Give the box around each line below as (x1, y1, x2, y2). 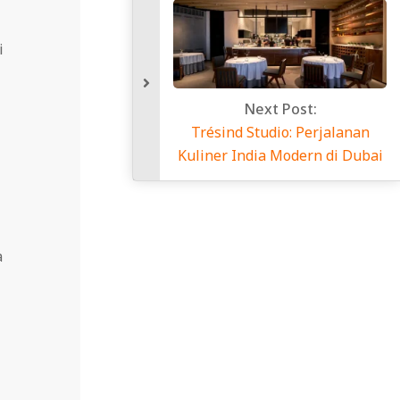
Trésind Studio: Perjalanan (190, 122, 370, 143)
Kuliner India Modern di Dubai (177, 146, 383, 166)
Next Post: (243, 99, 317, 120)
